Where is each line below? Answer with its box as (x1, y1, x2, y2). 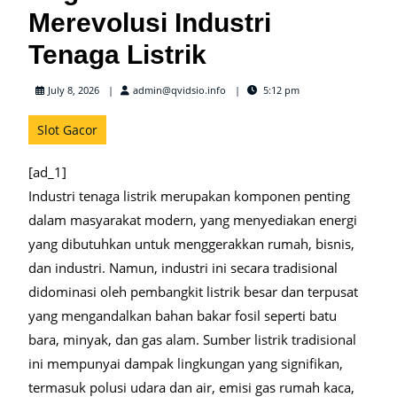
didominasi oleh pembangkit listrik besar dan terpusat (28, 283, 358, 300)
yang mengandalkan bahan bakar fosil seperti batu (28, 307, 337, 324)
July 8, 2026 (48, 83, 99, 97)
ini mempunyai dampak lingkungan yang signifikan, (28, 354, 343, 372)
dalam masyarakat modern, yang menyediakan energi (28, 211, 357, 229)
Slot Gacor (37, 121, 97, 138)
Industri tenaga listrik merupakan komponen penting (28, 187, 350, 205)
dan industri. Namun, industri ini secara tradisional (28, 259, 338, 276)
